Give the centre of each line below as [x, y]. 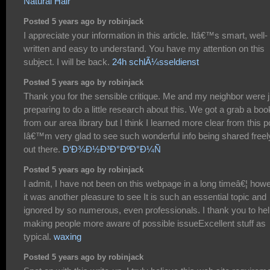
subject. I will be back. [68, 62]
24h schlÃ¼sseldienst [155, 62]
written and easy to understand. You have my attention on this [144, 49]
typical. [39, 237]
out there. [43, 149]
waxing [67, 237]
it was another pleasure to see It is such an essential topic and [145, 197]
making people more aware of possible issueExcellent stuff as [145, 224]
